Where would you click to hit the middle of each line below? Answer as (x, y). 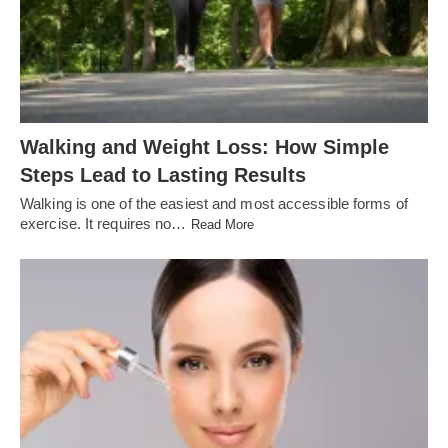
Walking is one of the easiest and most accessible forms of (214, 204)
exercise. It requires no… (105, 224)
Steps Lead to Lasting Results (163, 175)
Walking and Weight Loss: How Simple (204, 147)
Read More (222, 225)
